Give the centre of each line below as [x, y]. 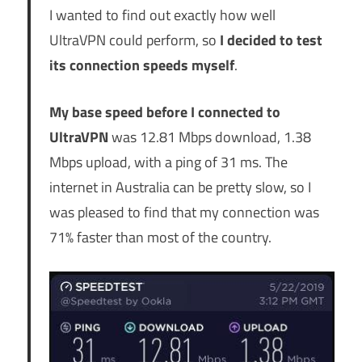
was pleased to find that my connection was [184, 213]
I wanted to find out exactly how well [162, 15]
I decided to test [271, 40]
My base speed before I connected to [164, 112]
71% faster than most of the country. [160, 238]
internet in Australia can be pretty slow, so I [180, 187]
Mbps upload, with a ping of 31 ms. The [168, 162]
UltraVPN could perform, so [134, 40]
